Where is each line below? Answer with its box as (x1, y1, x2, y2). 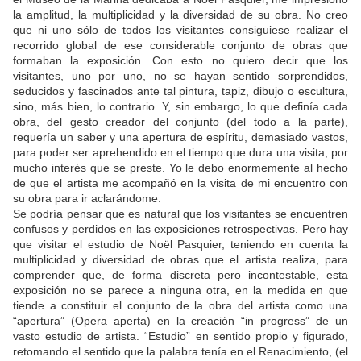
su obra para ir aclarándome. (13, 192, 161, 205)
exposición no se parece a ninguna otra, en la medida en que (13, 284, 348, 297)
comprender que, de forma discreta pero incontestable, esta (13, 268, 348, 282)
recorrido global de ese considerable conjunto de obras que (13, 39, 348, 52)
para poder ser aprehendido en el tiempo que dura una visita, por (13, 146, 348, 160)
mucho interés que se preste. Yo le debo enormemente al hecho (13, 161, 348, 175)
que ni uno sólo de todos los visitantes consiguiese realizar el (13, 23, 348, 37)
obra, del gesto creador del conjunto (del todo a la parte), (13, 115, 348, 129)
